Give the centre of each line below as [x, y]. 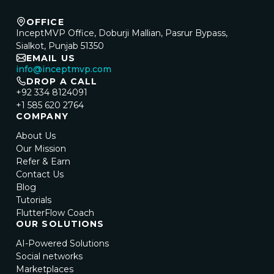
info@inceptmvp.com [64, 69]
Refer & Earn [43, 161]
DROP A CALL [62, 81]
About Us [36, 136]
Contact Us [40, 174]
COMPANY [42, 116]
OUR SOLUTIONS [60, 224]
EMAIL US [51, 58]
